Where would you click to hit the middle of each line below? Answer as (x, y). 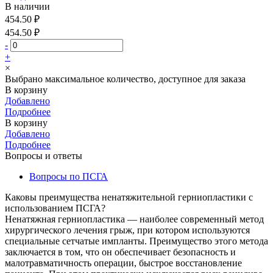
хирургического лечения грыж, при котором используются (127, 230)
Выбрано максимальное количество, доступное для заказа (125, 79)
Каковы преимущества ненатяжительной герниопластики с (129, 197)
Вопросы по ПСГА (69, 176)
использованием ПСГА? (55, 208)
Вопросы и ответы (44, 155)
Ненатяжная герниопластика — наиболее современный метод (134, 219)
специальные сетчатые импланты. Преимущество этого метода (136, 241)
